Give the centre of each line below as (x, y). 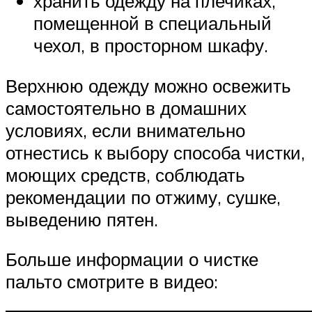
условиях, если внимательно (125, 130)
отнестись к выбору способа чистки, (155, 152)
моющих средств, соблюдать (125, 174)
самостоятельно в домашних (126, 108)
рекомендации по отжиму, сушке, (143, 197)
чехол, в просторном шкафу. (151, 46)
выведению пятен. (82, 219)
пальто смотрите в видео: (112, 282)
